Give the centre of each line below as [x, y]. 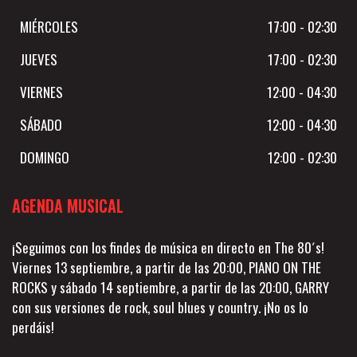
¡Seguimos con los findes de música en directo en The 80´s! [168, 248]
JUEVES [39, 60]
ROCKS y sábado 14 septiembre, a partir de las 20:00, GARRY [171, 288]
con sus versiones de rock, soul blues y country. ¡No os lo [160, 308]
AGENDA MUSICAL [68, 206]
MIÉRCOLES [49, 27]
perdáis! [33, 328]
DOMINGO [45, 158]
